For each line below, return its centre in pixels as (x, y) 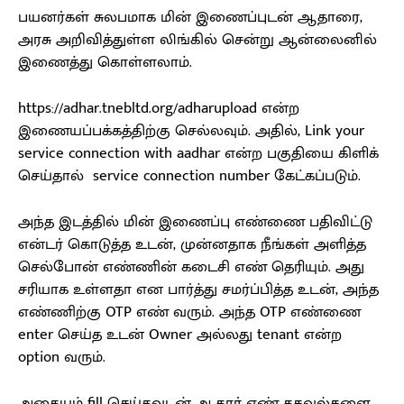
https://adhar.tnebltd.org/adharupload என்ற (159, 109)
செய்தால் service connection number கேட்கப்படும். (189, 176)
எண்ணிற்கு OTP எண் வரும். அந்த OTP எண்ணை (189, 312)
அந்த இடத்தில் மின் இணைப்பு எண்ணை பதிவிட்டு (195, 222)
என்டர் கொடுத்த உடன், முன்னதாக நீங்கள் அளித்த (192, 245)
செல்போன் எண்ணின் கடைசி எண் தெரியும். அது (191, 267)
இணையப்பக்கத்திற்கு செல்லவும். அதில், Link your (191, 131)
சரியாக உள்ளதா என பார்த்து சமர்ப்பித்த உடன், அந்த (198, 290)
